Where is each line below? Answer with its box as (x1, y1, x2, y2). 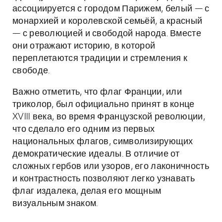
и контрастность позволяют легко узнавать (12, 174, 195, 183)
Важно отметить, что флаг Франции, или (12, 88, 182, 97)
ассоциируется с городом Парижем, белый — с (12, 4, 210, 13)
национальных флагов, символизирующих (12, 137, 193, 146)
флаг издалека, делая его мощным (12, 187, 162, 196)
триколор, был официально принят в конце (12, 100, 195, 109)
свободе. (12, 66, 50, 75)
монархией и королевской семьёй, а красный (12, 17, 203, 26)
